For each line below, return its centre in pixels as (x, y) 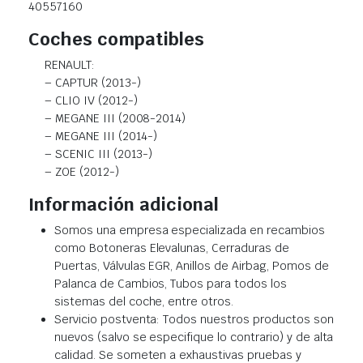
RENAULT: (70, 64)
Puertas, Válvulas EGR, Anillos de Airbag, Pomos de (192, 265)
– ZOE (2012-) (82, 171)
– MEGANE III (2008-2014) (115, 118)
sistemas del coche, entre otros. (144, 301)
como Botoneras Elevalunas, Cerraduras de (172, 248)
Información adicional (124, 204)
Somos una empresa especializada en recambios (190, 230)
